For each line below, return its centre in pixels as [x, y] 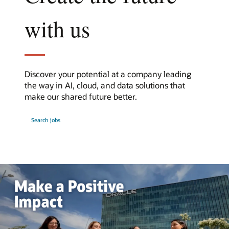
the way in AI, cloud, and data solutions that [105, 85]
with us [57, 29]
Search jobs [45, 120]
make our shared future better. [81, 96]
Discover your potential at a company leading [108, 74]
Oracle [32, 121]
